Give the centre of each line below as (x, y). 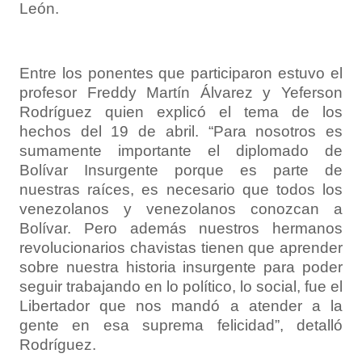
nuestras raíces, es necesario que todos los (181, 189)
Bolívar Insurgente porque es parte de (181, 170)
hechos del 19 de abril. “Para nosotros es (181, 131)
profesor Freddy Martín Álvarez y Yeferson (181, 92)
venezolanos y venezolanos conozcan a (181, 208)
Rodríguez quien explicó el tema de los (181, 112)
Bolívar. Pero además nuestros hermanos (181, 228)
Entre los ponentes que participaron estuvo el (181, 73)
